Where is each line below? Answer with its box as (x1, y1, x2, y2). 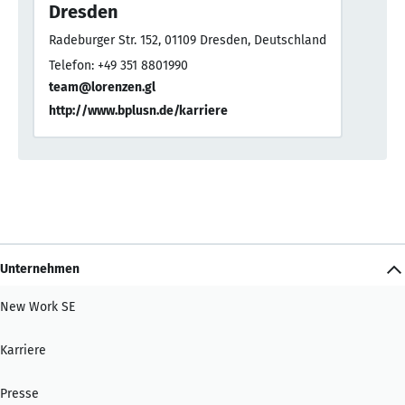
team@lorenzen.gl (49, 79, 155, 95)
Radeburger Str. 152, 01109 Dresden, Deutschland (49, 32, 326, 48)
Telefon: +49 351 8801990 (49, 57, 188, 73)
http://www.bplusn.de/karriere (49, 102, 228, 118)
